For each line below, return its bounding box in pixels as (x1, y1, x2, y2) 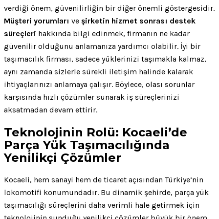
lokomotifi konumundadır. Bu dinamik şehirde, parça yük (4, 188, 209, 197)
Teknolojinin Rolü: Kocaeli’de (4, 125, 187, 139)
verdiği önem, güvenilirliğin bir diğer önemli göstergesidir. (4, 3, 215, 13)
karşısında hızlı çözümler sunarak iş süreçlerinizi (4, 92, 179, 102)
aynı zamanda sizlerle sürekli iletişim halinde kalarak (4, 66, 193, 76)
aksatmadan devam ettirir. (4, 105, 97, 114)
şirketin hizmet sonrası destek (81, 16, 196, 25)
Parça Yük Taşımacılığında (4, 137, 170, 152)
